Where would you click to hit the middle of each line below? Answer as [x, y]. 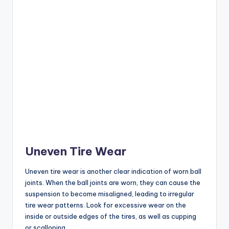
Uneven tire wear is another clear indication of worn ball [113, 171]
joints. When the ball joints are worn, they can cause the [113, 183]
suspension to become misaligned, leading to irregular [110, 194]
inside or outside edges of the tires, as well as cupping [111, 216]
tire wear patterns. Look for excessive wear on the [106, 205]
